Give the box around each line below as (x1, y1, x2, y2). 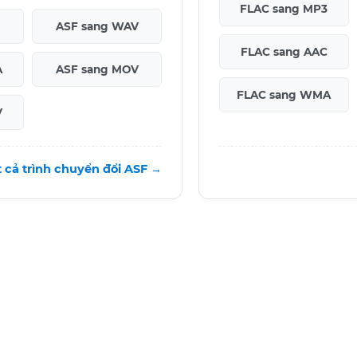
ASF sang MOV (55, 62, 139, 76)
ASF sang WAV (55, 19, 139, 33)
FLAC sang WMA (237, 88, 331, 101)
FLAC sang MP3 (240, 2, 328, 15)
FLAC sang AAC (240, 45, 328, 58)
